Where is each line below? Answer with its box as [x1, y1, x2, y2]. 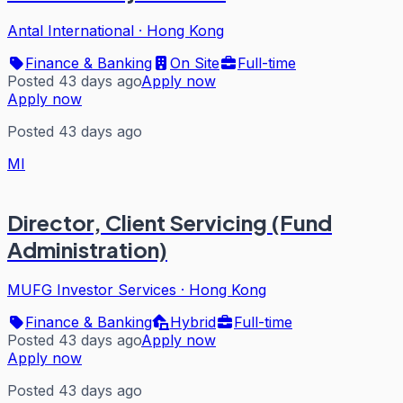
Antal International [7, 22, 134, 40]
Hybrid [170, 312, 216, 331]
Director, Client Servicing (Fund [7, 208, 332, 236]
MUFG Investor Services [7, 280, 176, 299]
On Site [170, 54, 219, 72]
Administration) [7, 235, 167, 263]
